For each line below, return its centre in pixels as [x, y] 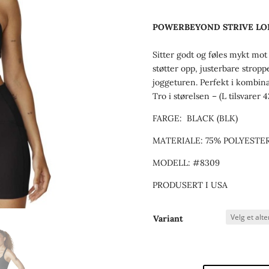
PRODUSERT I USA [191, 185]
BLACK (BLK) [212, 118]
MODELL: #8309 [186, 162]
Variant [168, 219]
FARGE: [169, 118]
